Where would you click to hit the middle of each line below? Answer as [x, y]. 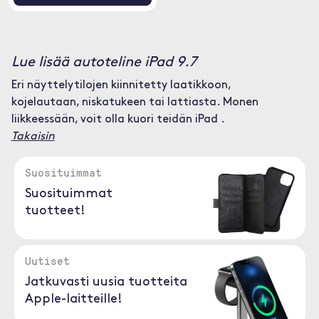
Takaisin [33, 137]
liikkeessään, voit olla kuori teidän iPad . [118, 120]
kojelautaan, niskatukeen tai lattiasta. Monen [135, 103]
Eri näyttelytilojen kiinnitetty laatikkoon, [121, 85]
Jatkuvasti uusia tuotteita [106, 282]
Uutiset [47, 261]
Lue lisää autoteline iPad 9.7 [104, 63]
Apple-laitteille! [73, 299]
